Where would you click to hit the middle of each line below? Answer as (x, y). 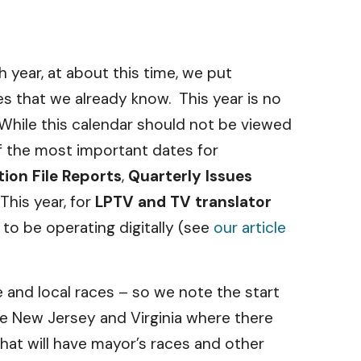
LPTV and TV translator (183, 202)
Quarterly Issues (190, 176)
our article (250, 228)
